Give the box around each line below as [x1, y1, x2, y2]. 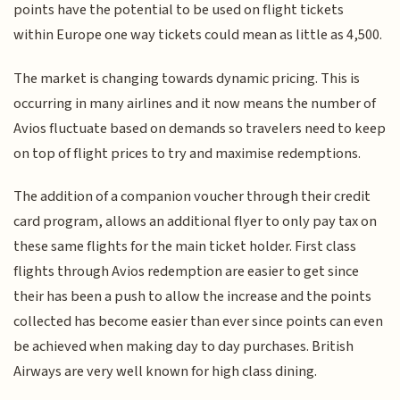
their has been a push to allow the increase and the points [13, 286, 372, 308]
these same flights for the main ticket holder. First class [13, 236, 357, 258]
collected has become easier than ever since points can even [13, 311, 384, 333]
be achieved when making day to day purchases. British [13, 336, 354, 358]
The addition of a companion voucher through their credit [13, 186, 371, 208]
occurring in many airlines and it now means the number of [13, 92, 377, 114]
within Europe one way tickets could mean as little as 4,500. [13, 24, 383, 46]
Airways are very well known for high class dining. [13, 361, 318, 383]
